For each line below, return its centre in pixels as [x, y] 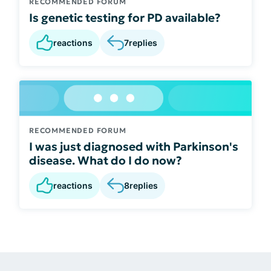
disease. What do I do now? [106, 160]
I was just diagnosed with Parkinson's [134, 146]
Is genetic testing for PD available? [125, 17]
